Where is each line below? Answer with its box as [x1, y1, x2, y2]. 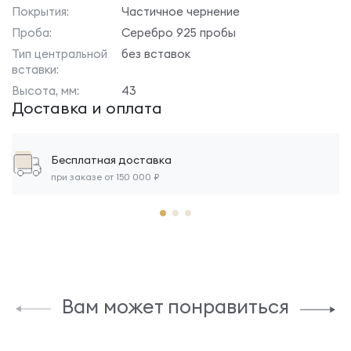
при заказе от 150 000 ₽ [51, 171, 159, 183]
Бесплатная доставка [51, 153, 172, 167]
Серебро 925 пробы [121, 25, 236, 40]
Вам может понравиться [62, 294, 289, 319]
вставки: [12, 62, 59, 77]
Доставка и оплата [12, 98, 162, 118]
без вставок [121, 46, 190, 61]
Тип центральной [12, 46, 107, 61]
